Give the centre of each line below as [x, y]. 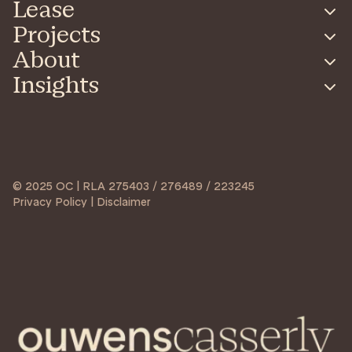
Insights [56, 86]
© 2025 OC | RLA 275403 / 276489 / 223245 [134, 186]
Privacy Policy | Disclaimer [82, 202]
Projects [57, 36]
